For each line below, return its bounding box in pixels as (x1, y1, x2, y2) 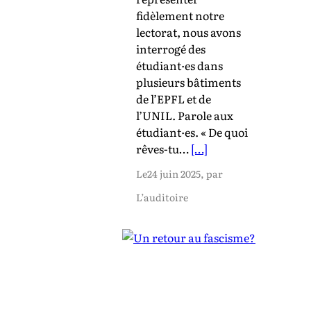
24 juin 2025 (147, 166, 201, 180)
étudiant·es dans (136, 56, 223, 74)
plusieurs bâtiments (136, 73, 241, 90)
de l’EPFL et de (136, 90, 211, 107)
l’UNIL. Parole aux (136, 106, 233, 124)
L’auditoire (136, 190, 188, 204)
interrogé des (136, 40, 205, 57)
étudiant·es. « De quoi (136, 123, 248, 140)
